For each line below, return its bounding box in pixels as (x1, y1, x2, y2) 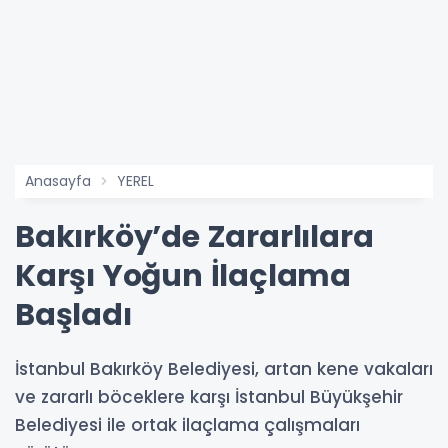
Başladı (15, 294, 132, 337)
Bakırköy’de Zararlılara (15, 216, 374, 259)
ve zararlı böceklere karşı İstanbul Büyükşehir (15, 385, 403, 410)
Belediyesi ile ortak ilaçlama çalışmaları (15, 413, 360, 438)
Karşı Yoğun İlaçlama (15, 255, 351, 298)
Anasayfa (25, 171, 91, 192)
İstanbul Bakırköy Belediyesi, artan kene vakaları (15, 357, 433, 382)
